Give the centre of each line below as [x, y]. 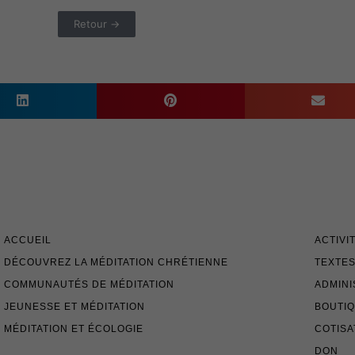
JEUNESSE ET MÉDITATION [74, 306]
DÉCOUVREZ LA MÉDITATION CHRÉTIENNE [116, 262]
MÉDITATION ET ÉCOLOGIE [73, 328]
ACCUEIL [27, 240]
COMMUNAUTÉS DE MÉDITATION [89, 284]
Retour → [97, 23]
